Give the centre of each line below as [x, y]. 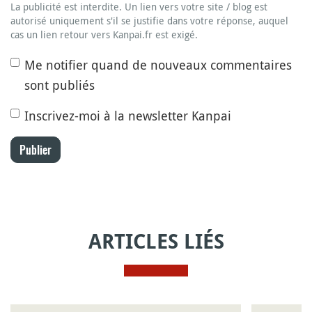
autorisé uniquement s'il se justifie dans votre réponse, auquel [149, 20]
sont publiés [60, 85]
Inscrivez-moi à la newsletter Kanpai [128, 115]
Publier [36, 149]
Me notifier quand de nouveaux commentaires [158, 64]
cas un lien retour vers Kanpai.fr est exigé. [104, 34]
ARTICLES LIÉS [156, 241]
